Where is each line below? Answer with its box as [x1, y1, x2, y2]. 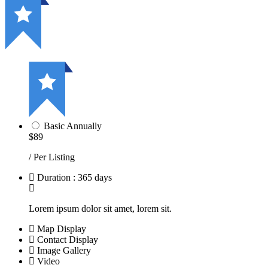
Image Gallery [37, 245, 91, 255]
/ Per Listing [29, 151, 75, 162]
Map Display [37, 223, 86, 234]
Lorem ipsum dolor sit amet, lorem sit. [29, 203, 172, 214]
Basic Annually [44, 120, 102, 131]
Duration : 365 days [37, 172, 112, 182]
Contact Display [37, 234, 98, 245]
